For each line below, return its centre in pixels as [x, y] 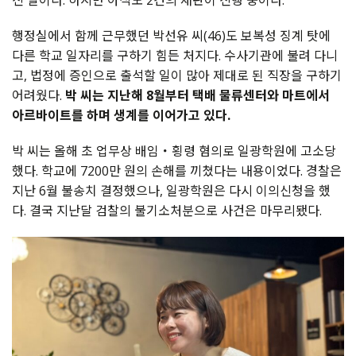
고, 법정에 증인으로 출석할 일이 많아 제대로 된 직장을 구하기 [177, 76]
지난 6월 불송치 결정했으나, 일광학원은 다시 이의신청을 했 [171, 191]
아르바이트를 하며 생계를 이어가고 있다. [121, 116]
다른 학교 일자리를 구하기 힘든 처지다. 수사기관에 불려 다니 [175, 56]
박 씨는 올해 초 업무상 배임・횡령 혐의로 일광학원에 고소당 [174, 151]
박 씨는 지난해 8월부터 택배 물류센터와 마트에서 [197, 96]
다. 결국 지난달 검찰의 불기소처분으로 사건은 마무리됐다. [167, 211]
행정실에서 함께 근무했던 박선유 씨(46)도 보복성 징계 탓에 [171, 36]
